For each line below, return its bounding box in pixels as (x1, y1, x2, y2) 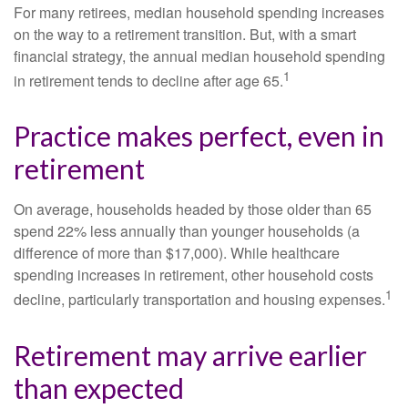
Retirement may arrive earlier (14, 338, 367, 372)
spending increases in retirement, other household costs (14, 264, 373, 286)
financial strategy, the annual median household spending (14, 46, 385, 66)
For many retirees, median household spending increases (14, 2, 384, 23)
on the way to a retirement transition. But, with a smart (14, 24, 356, 45)
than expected (14, 371, 184, 404)
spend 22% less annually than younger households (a (14, 220, 360, 242)
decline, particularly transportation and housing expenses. (14, 289, 385, 311)
